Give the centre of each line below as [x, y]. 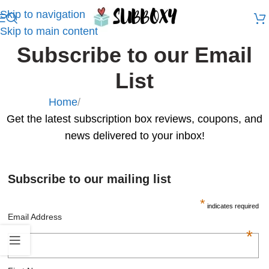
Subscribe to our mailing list [90, 179]
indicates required [232, 206]
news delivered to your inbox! [134, 136]
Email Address [35, 217]
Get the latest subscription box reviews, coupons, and [134, 119]
